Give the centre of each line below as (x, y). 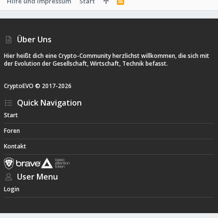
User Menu (38, 177)
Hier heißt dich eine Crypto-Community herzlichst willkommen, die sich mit (107, 56)
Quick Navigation (50, 103)
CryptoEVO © (22, 86)
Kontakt (15, 146)
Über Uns (35, 39)
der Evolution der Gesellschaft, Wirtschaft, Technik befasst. (86, 64)
